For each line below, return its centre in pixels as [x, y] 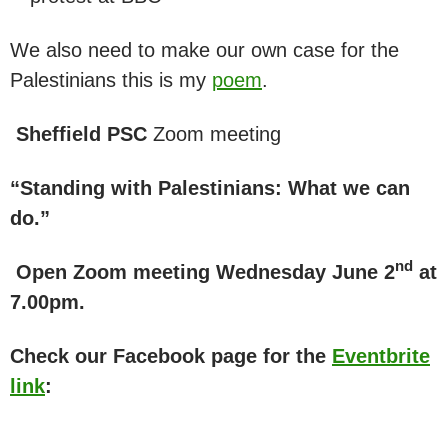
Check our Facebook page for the [171, 355]
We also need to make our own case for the [204, 49]
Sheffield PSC [78, 133]
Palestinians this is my [111, 79]
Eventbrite [381, 355]
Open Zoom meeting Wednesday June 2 [202, 271]
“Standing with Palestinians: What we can [210, 187]
